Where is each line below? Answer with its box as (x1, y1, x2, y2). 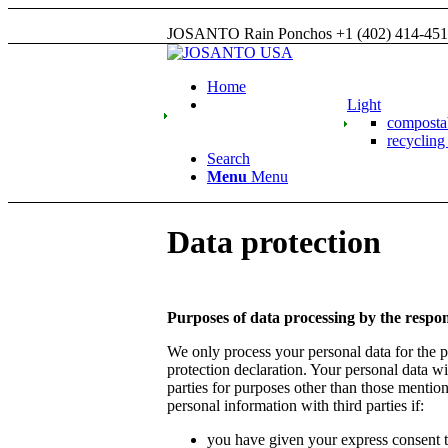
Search (207, 150, 250, 167)
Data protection (167, 224, 381, 261)
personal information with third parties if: (167, 396, 424, 414)
